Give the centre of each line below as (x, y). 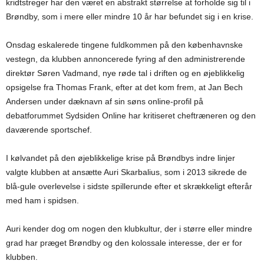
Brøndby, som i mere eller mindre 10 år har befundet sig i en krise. (130, 16)
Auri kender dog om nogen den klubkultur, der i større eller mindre (129, 229)
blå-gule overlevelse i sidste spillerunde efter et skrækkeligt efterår (129, 186)
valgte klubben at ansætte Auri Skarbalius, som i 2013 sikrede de (126, 172)
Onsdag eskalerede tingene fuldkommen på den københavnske (124, 45)
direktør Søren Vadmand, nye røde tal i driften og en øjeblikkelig (125, 73)
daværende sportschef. (49, 130)
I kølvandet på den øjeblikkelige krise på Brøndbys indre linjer (121, 158)
